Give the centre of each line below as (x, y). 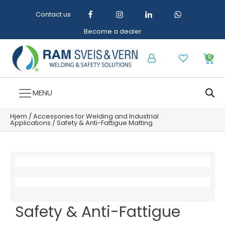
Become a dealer (113, 31)
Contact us (53, 14)
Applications (30, 123)
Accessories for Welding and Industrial (96, 116)
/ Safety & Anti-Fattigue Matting (102, 123)
